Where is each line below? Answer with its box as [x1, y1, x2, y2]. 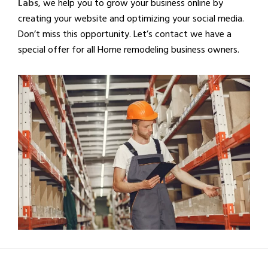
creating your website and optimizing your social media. [18, 11, 244, 26]
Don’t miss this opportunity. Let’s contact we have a [18, 26, 232, 41]
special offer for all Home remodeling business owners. [18, 42, 239, 57]
